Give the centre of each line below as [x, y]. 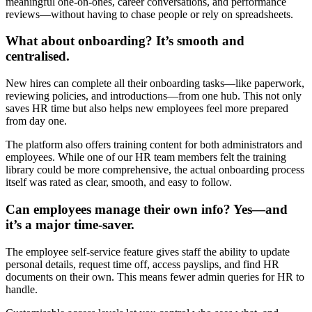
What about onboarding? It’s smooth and [125, 41]
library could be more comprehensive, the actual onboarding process [155, 170]
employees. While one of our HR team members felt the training [146, 157]
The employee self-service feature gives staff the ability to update [148, 251]
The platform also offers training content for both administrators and [154, 145]
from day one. [36, 121]
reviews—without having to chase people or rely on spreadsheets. [149, 14]
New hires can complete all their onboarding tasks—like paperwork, [155, 84]
